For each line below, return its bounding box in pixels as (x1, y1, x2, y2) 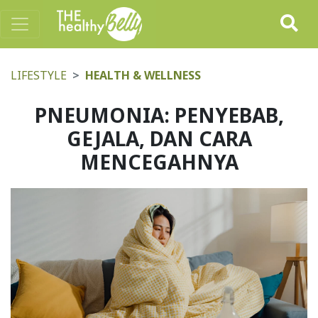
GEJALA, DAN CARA (66, 125, 252, 152)
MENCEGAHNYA (79, 148, 238, 175)
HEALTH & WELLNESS (85, 67, 201, 83)
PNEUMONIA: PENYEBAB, (34, 102, 284, 128)
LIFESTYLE (11, 67, 67, 83)
